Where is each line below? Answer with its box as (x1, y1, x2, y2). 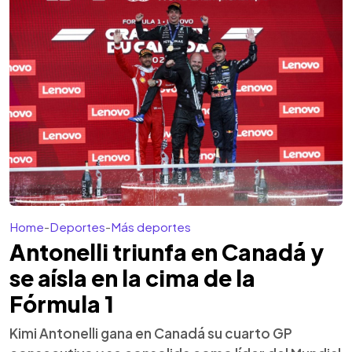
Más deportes (111, 219, 191, 234)
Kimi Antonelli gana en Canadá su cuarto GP (9, 324, 292, 342)
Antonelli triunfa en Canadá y (9, 238, 324, 266)
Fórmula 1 (9, 290, 114, 317)
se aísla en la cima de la (9, 264, 255, 291)
